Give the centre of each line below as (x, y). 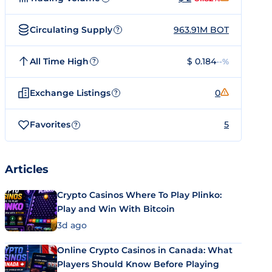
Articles (27, 169)
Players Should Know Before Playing (138, 264)
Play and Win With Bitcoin (116, 209)
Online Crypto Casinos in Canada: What (145, 250)
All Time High (59, 61)
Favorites (50, 124)
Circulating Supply (71, 29)
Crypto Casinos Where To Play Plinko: (139, 195)
